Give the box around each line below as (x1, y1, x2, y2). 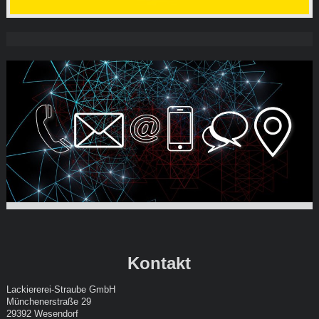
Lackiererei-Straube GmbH (6, 283, 115, 295)
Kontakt (127, 253, 192, 273)
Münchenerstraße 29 (6, 296, 91, 307)
